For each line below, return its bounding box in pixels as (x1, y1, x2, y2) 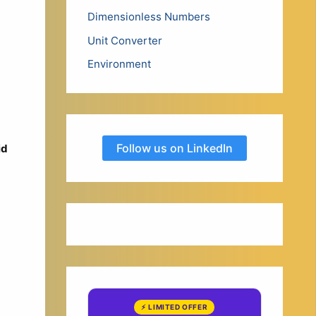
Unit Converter (87, 33, 162, 47)
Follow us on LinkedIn (116, 140, 233, 155)
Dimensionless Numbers (87, 10, 210, 24)
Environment (87, 56, 151, 71)
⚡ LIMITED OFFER (141, 302, 208, 311)
